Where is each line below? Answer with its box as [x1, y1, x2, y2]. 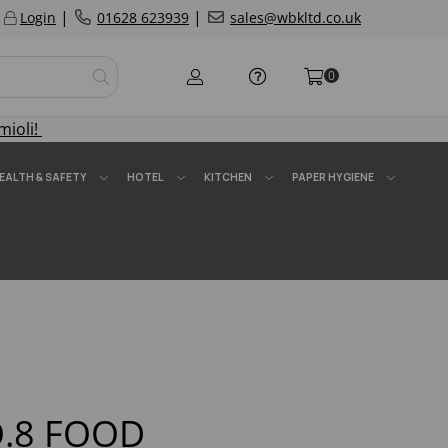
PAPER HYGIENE [292, 170, 374, 184]
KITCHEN [204, 170, 252, 184]
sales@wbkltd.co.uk [230, 8, 361, 27]
